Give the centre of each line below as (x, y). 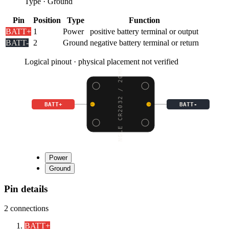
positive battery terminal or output (144, 31)
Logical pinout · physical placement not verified (101, 61)
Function (144, 20)
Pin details (26, 189)
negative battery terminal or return (144, 42)
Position (47, 20)
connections (29, 209)
